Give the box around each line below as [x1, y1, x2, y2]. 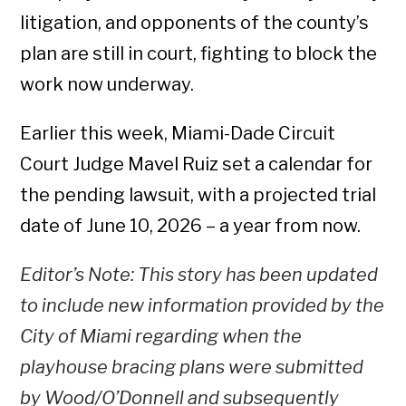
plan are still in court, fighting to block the [20, 43, 378, 64]
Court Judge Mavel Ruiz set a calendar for [20, 153, 373, 175]
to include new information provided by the [20, 295, 385, 316]
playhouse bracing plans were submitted [20, 356, 364, 378]
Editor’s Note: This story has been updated [20, 264, 379, 285]
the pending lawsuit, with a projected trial [20, 184, 377, 206]
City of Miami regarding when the [20, 325, 303, 347]
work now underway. [20, 73, 198, 95]
